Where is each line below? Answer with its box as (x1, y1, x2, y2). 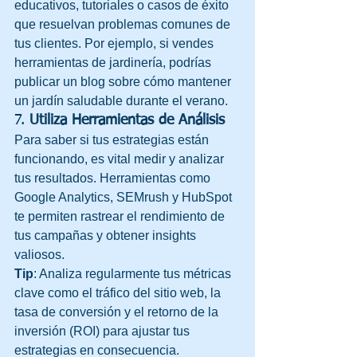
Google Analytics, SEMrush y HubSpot (14, 190, 235, 204)
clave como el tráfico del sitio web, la (14, 285, 224, 300)
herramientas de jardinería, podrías (14, 55, 214, 69)
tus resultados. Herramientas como (14, 171, 214, 185)
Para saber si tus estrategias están (14, 132, 212, 147)
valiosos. (14, 247, 65, 261)
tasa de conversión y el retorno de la (14, 304, 222, 319)
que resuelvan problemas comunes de (14, 17, 233, 31)
